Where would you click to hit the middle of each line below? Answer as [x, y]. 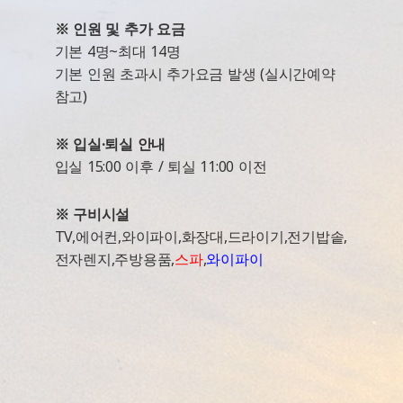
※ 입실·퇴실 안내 [110, 144]
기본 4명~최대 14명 [117, 51]
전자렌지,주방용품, [115, 259]
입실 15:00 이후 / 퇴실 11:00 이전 [161, 166]
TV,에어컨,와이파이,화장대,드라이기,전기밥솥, [201, 237]
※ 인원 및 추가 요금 [120, 29]
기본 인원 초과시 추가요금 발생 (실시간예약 [195, 74]
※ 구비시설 [92, 214]
